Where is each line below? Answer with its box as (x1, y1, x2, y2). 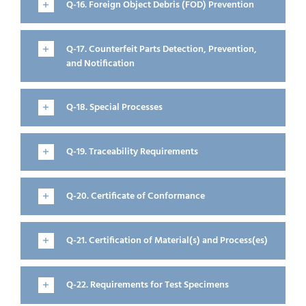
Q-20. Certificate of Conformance (66, 188, 205, 204)
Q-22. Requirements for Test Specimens (66, 277, 229, 293)
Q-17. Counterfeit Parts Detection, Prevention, (66, 41, 257, 57)
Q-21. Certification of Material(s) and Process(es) (66, 232, 268, 249)
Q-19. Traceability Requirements (66, 143, 198, 160)
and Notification (66, 55, 135, 72)
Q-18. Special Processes (66, 99, 163, 115)
